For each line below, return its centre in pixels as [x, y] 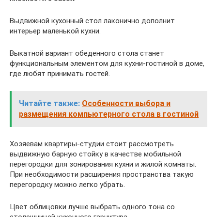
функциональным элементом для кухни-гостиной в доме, [107, 63]
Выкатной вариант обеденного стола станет [87, 53]
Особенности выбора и [126, 103]
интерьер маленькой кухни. [55, 31]
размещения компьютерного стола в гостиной [109, 114]
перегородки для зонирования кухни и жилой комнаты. [103, 164]
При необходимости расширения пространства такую [102, 174]
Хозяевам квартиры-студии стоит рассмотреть [92, 144]
